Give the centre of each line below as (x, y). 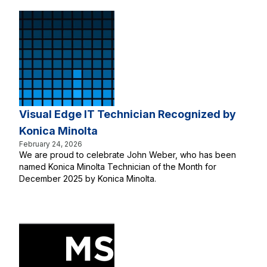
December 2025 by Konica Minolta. (89, 178)
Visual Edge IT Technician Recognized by (128, 114)
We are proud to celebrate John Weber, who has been (128, 155)
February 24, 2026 (51, 144)
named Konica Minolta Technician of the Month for (118, 167)
